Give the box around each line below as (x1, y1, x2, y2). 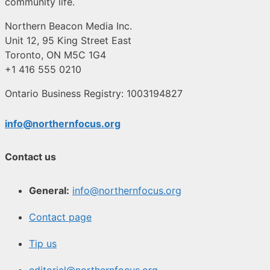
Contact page (29, 210, 92, 223)
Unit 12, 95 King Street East (5, 34, 131, 47)
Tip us (29, 237, 57, 250)
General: (29, 184, 69, 196)
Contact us (5, 151, 56, 163)
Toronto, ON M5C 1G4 (5, 49, 106, 61)
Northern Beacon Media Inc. (5, 20, 132, 33)
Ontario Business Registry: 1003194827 (5, 87, 183, 100)
